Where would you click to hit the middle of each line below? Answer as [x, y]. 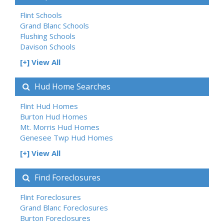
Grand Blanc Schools [54, 25]
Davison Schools [48, 46]
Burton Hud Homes [54, 116]
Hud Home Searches [71, 86]
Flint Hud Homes [49, 106]
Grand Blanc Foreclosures [64, 207]
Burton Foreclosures [55, 218]
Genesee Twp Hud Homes [66, 137]
